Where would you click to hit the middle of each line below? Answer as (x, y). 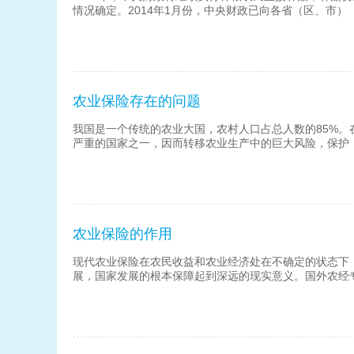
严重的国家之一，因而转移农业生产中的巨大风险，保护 (211, 143)
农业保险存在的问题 (137, 101)
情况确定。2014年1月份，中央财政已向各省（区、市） (210, 10)
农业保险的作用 (122, 234)
